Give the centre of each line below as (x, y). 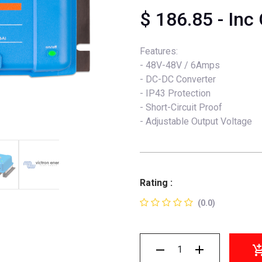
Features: (159, 51)
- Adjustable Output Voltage (196, 121)
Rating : (156, 183)
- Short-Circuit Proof (181, 107)
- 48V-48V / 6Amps (180, 65)
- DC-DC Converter (178, 79)
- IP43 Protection (175, 93)
